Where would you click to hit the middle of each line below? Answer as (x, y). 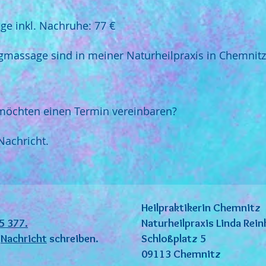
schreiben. (73, 238)
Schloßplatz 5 (174, 238)
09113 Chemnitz (181, 254)
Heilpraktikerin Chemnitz (201, 208)
